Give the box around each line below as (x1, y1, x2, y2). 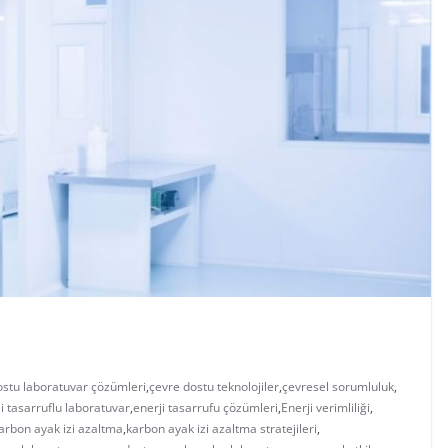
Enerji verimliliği (281, 399, 370, 417)
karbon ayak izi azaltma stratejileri (126, 420, 317, 438)
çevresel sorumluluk (282, 378, 394, 396)
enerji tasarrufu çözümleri (133, 399, 278, 417)
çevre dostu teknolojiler (149, 378, 279, 396)
